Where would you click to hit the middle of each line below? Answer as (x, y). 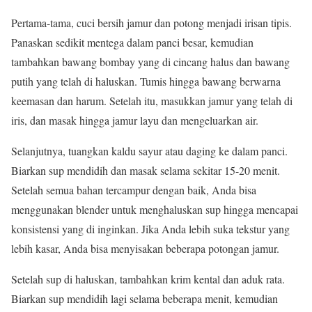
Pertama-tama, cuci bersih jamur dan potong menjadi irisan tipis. (151, 23)
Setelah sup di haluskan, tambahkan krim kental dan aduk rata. (148, 279)
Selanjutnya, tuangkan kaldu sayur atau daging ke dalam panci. (149, 151)
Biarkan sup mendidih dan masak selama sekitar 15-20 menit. (146, 171)
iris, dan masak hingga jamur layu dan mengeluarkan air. (135, 120)
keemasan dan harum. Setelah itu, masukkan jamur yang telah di (152, 101)
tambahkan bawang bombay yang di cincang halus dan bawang (150, 62)
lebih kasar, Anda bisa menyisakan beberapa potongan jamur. (145, 249)
